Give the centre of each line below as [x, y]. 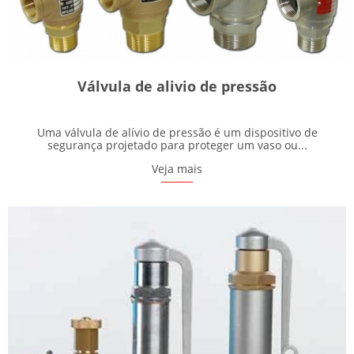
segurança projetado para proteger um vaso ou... [177, 145]
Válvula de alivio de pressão [177, 86]
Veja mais [177, 168]
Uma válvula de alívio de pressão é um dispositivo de [177, 132]
